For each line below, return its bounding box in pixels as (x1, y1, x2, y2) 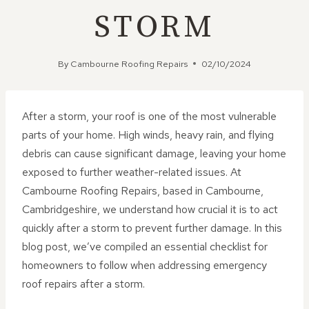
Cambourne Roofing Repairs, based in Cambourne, (22, 183, 263, 198)
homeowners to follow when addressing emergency (22, 258, 267, 272)
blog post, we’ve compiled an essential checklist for (22, 239, 268, 254)
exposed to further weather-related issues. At (22, 165, 241, 179)
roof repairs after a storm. (22, 277, 145, 291)
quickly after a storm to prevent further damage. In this (22, 221, 282, 235)
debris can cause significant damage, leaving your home (22, 146, 286, 161)
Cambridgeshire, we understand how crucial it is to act (22, 202, 278, 217)
